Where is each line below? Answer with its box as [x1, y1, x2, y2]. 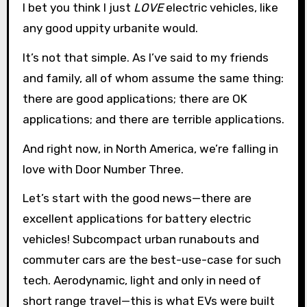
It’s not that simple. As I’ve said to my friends [22, 50, 269, 64]
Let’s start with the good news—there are [22, 191, 251, 206]
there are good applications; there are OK [22, 91, 247, 106]
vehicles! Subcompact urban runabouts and [22, 232, 259, 247]
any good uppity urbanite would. [22, 21, 198, 35]
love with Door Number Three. [22, 162, 184, 176]
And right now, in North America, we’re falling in [22, 141, 278, 156]
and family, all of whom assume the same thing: [22, 71, 284, 85]
